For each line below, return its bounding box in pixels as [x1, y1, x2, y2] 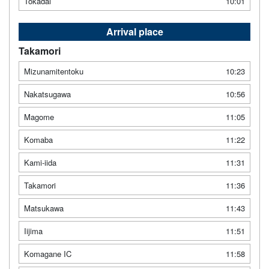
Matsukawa [24, 202, 64, 214]
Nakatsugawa [24, 88, 71, 100]
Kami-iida [24, 156, 56, 168]
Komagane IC [24, 247, 71, 259]
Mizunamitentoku [24, 65, 83, 77]
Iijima [24, 225, 43, 237]
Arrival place [106, 24, 163, 38]
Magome [24, 110, 54, 122]
